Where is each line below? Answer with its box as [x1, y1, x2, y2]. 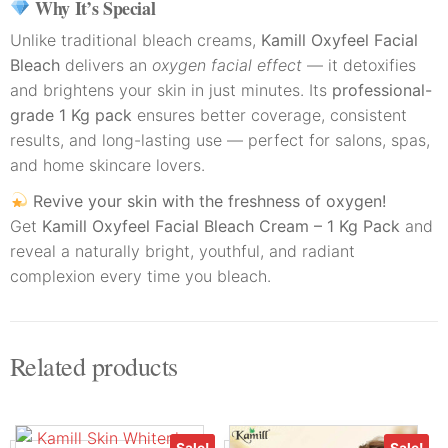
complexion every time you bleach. [10, 265, 271, 286]
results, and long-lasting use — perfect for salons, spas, [10, 129, 430, 150]
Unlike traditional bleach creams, [10, 29, 261, 50]
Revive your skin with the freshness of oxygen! [33, 190, 387, 211]
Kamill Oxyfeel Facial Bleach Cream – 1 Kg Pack [42, 215, 400, 236]
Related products [10, 348, 178, 383]
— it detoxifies [302, 54, 416, 75]
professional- [332, 79, 432, 100]
